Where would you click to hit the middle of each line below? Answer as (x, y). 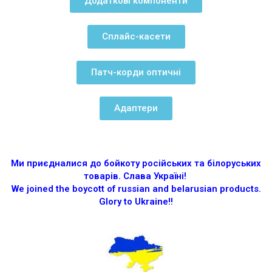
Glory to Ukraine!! (136, 201)
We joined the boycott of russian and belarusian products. (136, 189)
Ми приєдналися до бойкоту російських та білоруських (136, 163)
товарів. (102, 176)
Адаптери (136, 108)
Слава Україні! (155, 176)
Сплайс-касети (136, 36)
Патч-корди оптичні (136, 72)
